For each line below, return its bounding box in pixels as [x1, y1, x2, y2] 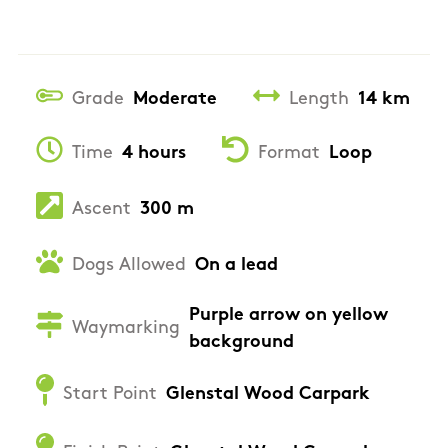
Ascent [72, 200, 131, 220]
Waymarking [72, 319, 180, 339]
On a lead [195, 256, 278, 276]
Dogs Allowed [72, 256, 186, 276]
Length [289, 90, 349, 110]
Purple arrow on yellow [189, 305, 388, 325]
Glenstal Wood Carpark [166, 384, 370, 404]
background [189, 332, 294, 352]
